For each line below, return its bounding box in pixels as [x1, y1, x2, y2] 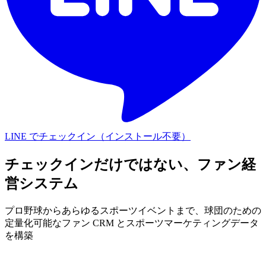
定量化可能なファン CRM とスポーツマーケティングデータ [5, 217, 259, 228]
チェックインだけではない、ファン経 [5, 156, 256, 172]
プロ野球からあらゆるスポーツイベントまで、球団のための [5, 205, 261, 216]
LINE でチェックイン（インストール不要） [5, 131, 191, 141]
